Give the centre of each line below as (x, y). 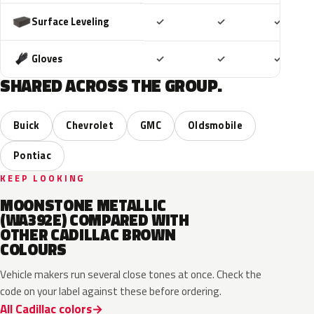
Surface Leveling (70, 21)
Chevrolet (90, 125)
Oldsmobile (215, 125)
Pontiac (33, 156)
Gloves (47, 59)
